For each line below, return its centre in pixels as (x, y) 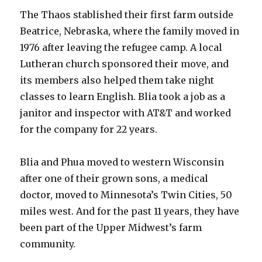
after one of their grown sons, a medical (114, 178)
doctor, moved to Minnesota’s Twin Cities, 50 (126, 195)
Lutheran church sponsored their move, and (125, 64)
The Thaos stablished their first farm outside (127, 15)
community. (48, 244)
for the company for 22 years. (89, 129)
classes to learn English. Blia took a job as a (123, 96)
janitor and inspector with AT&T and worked (126, 113)
